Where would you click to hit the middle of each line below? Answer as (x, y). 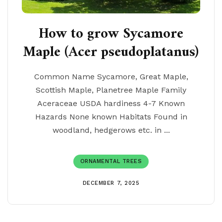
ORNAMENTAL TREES (111, 161)
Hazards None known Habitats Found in (111, 117)
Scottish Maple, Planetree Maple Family (111, 90)
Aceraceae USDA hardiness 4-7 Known (111, 103)
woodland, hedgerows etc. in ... (111, 130)
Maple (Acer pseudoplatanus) (111, 53)
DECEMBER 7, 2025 (111, 183)
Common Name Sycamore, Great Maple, (111, 77)
